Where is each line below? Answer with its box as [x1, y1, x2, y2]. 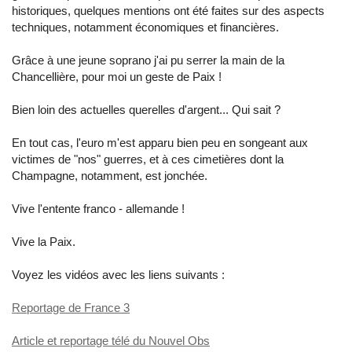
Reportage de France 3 [12, 301, 130, 314]
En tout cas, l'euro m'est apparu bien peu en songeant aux [12, 136, 308, 149]
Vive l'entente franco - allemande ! [12, 202, 185, 215]
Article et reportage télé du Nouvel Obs [12, 334, 210, 347]
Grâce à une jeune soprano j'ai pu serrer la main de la [12, 53, 284, 67]
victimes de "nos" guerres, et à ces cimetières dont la [12, 152, 284, 166]
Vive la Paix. [12, 235, 75, 248]
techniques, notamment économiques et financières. [12, 20, 279, 34]
